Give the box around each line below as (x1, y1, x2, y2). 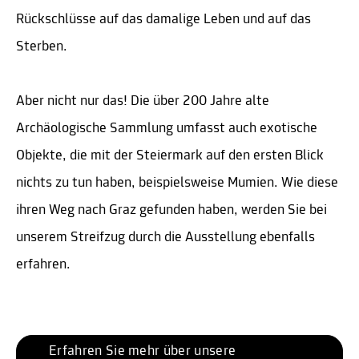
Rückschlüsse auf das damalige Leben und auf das (16, 11, 311, 27)
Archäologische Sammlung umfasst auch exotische (16, 120, 317, 136)
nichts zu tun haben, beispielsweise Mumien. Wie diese (16, 175, 338, 191)
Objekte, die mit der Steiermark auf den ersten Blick (16, 147, 324, 163)
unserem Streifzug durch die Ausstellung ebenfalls (16, 229, 315, 245)
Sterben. (16, 38, 71, 54)
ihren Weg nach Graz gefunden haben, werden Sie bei (16, 202, 327, 218)
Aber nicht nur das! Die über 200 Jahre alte (16, 93, 269, 109)
